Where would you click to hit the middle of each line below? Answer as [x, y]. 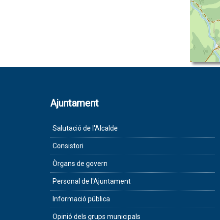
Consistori [68, 146]
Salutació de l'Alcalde [85, 128]
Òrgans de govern [80, 164]
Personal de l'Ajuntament [92, 181]
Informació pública [81, 199]
